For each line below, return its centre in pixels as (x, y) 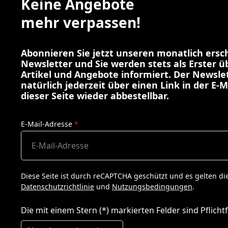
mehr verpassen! (81, 22)
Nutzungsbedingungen (152, 187)
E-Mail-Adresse (48, 124)
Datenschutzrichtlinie (58, 187)
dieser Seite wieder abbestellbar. (95, 96)
